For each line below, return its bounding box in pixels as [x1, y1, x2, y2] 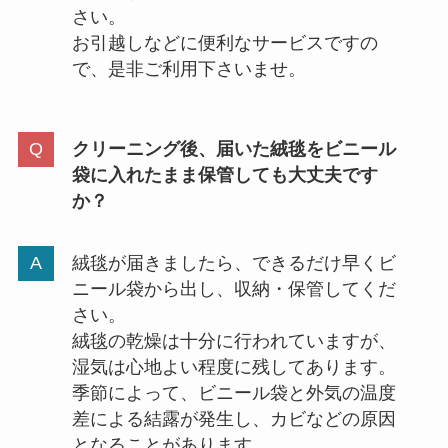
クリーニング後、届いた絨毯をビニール [71, 139, 396, 160]
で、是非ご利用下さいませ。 [71, 59, 306, 80]
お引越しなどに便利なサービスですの [71, 33, 378, 54]
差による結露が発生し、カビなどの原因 [71, 408, 396, 429]
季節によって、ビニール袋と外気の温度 [71, 382, 396, 403]
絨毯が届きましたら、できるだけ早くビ [71, 252, 396, 273]
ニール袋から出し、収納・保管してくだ [71, 278, 396, 299]
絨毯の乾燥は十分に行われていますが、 [71, 330, 396, 351]
